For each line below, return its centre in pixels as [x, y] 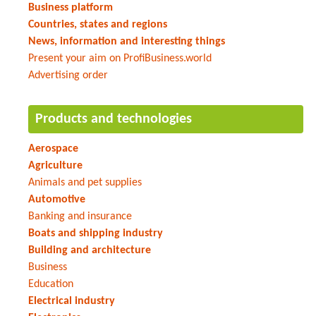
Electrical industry [72, 301]
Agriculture [55, 165]
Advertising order [68, 75]
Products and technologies [114, 119]
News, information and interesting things [127, 41]
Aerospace [53, 148]
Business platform [71, 7]
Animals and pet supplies [85, 182]
